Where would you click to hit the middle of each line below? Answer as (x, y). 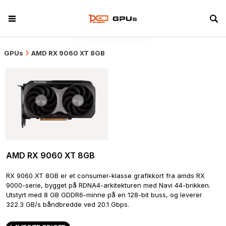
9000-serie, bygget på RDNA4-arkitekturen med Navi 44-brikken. (108, 185)
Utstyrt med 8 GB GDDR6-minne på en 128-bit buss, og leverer (104, 194)
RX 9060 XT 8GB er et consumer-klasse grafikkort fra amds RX (105, 175)
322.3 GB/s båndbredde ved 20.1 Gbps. (68, 204)
